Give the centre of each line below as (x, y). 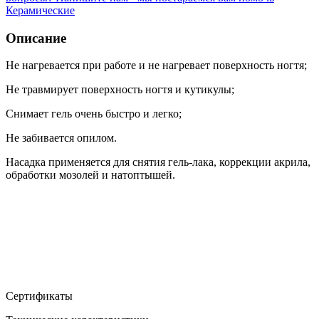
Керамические (40, 10)
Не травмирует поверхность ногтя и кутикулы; (120, 90)
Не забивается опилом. (61, 138)
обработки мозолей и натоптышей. (90, 175)
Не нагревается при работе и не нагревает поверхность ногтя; (156, 66)
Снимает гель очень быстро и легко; (94, 114)
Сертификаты (41, 296)
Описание (36, 38)
